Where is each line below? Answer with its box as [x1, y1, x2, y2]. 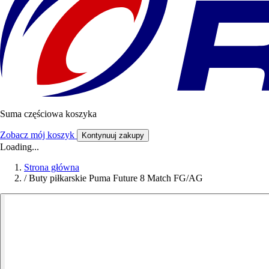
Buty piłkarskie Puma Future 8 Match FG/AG [29, 173, 203, 184]
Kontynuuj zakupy [82, 131, 144, 141]
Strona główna [24, 162, 79, 173]
